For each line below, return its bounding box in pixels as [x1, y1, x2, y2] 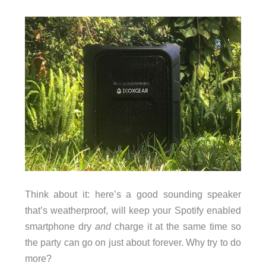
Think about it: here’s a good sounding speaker [24, 189, 242, 200]
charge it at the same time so [110, 221, 242, 232]
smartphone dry [24, 221, 95, 232]
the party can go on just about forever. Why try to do [24, 237, 242, 248]
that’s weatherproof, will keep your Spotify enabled [24, 205, 242, 216]
